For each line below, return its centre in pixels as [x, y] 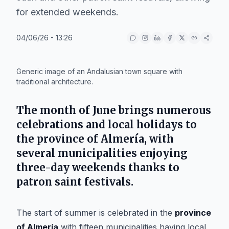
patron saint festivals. [75, 182]
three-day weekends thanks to [98, 167]
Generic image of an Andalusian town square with [99, 71]
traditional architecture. [55, 82]
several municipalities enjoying [102, 153]
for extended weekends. [67, 12]
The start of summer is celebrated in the [96, 213]
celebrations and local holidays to [107, 124]
